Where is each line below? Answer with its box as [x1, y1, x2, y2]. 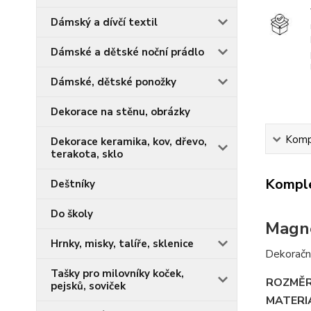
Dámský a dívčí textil [51, 15, 158, 29]
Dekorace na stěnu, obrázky [51, 105, 190, 119]
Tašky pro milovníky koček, [51, 267, 184, 280]
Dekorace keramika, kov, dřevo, [51, 135, 207, 149]
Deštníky [51, 177, 95, 191]
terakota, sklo [51, 147, 123, 161]
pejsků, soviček [51, 279, 126, 293]
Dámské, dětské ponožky [51, 75, 176, 89]
